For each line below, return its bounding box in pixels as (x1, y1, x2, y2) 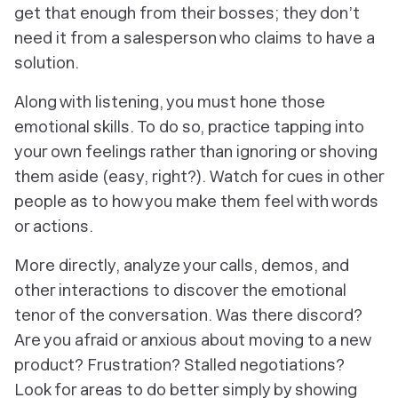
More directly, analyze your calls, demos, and (14, 255, 349, 275)
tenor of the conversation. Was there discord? (14, 305, 362, 324)
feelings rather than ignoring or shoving (82, 141, 378, 161)
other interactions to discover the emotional (14, 280, 346, 299)
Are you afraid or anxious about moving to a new (14, 330, 370, 349)
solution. (14, 52, 79, 72)
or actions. (14, 216, 93, 235)
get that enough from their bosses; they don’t (14, 3, 360, 22)
